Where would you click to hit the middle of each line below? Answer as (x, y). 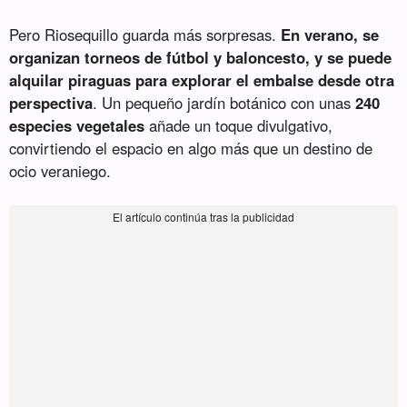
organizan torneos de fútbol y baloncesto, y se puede (201, 58)
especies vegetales (77, 126)
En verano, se (330, 35)
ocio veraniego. (60, 171)
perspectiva (51, 103)
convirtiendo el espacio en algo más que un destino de (191, 149)
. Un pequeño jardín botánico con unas (224, 103)
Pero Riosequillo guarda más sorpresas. (145, 35)
